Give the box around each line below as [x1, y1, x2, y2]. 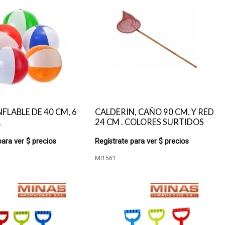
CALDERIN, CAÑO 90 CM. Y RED [95, 107, 214, 117]
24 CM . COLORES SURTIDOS [95, 117, 204, 127]
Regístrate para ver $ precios [95, 137, 189, 146]
